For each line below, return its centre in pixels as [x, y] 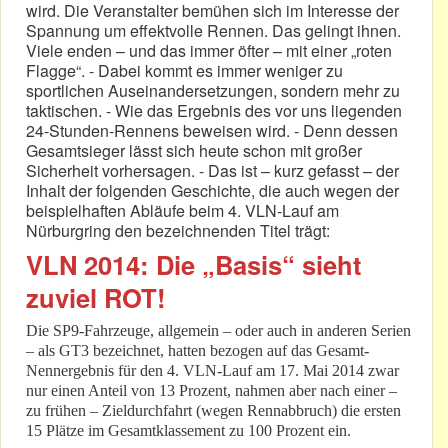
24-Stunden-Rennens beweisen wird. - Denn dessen [212, 131]
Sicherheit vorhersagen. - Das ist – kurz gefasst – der [212, 171]
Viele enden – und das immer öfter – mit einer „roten [209, 51]
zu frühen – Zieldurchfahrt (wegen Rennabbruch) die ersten [213, 411]
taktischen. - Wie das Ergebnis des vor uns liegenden [214, 111]
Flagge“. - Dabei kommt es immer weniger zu [184, 71]
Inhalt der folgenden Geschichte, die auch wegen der [212, 191]
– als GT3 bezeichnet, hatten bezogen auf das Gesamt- [197, 351]
